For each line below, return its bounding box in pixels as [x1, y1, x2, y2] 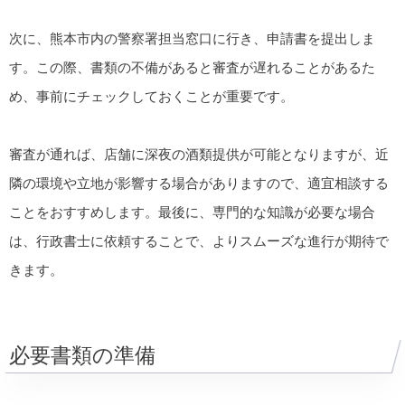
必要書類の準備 [9, 344, 155, 368]
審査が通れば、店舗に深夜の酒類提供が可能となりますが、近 [9, 146, 389, 163]
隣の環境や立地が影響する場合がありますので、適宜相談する [9, 175, 389, 192]
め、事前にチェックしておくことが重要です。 [9, 89, 294, 105]
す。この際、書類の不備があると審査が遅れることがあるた [9, 60, 375, 76]
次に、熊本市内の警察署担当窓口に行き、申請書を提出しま [9, 31, 375, 47]
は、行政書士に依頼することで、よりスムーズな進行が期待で [9, 233, 389, 250]
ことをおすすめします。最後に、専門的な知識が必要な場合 [9, 204, 375, 221]
